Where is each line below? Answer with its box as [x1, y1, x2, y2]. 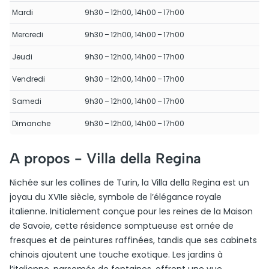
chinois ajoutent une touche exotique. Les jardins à [10, 249, 223, 261]
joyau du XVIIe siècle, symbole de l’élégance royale [10, 191, 222, 203]
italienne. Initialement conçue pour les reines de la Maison [10, 205, 253, 217]
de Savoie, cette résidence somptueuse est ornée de [10, 220, 234, 232]
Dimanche [12, 118, 50, 128]
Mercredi [12, 29, 43, 40]
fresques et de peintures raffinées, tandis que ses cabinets [10, 234, 257, 246]
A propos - [10, 150, 86, 167]
